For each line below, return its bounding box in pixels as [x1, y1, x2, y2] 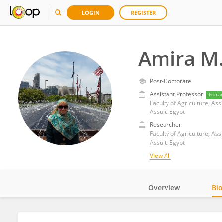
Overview [148, 183, 180, 192]
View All [149, 151, 171, 160]
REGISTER [131, 9, 156, 16]
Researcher [149, 120, 181, 129]
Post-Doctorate [149, 77, 191, 85]
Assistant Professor [149, 90, 203, 98]
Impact [163, 210, 186, 220]
